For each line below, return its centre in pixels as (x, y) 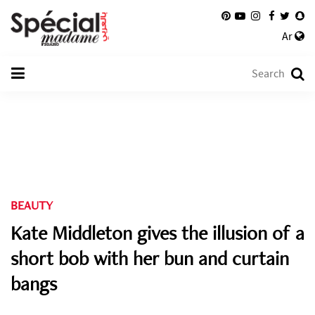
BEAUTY (32, 205)
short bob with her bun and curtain (150, 258)
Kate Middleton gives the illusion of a (157, 233)
